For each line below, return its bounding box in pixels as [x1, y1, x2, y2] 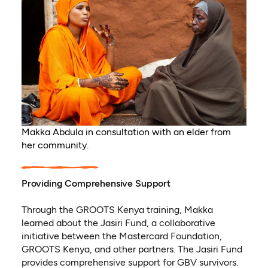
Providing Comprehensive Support [21, 178, 170, 190]
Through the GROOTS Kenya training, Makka [21, 204, 213, 216]
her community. [21, 139, 89, 151]
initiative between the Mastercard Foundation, [21, 230, 222, 242]
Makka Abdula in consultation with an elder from [21, 126, 231, 138]
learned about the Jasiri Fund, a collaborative [21, 217, 215, 229]
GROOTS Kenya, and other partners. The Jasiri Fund [21, 243, 242, 255]
